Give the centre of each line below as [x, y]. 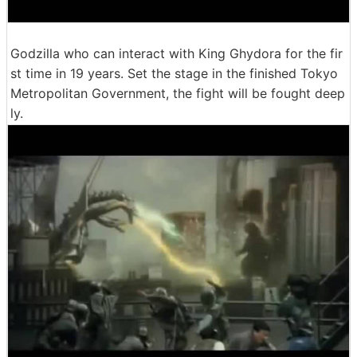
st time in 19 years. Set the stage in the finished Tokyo [174, 73]
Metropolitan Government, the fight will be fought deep [178, 93]
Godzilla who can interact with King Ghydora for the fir [177, 53]
